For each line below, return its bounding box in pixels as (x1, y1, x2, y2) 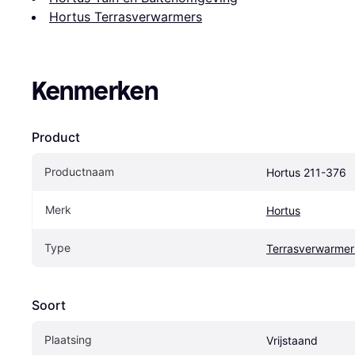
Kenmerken (32, 76, 158, 107)
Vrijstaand (266, 334, 318, 348)
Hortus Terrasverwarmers (49, 9, 202, 25)
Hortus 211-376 (266, 166, 346, 180)
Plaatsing (44, 333, 92, 347)
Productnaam (44, 165, 114, 179)
